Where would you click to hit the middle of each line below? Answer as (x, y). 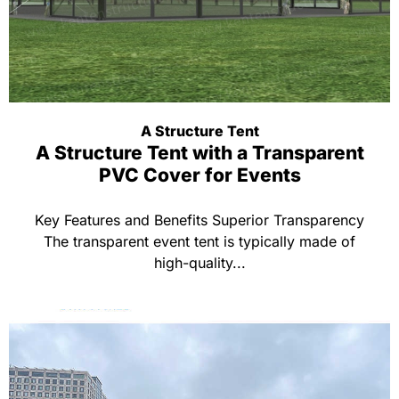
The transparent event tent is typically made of (199, 241)
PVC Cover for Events (199, 175)
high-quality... (199, 263)
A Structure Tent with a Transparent (199, 153)
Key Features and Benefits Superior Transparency (199, 220)
